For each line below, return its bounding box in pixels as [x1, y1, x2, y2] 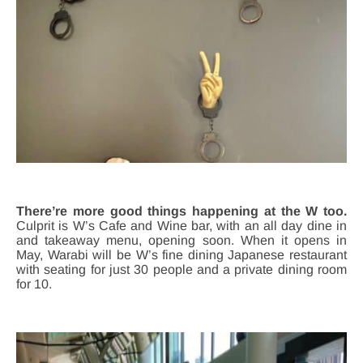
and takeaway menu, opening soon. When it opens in [16, 233, 347, 247]
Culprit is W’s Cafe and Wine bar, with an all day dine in [16, 218, 347, 233]
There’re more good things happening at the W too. [16, 203, 347, 218]
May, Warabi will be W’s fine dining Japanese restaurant [16, 247, 347, 262]
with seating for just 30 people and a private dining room [16, 262, 347, 276]
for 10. [16, 276, 52, 291]
